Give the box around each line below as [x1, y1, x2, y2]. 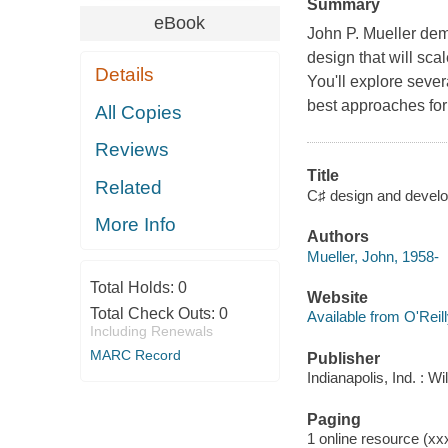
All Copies [95, 101, 183, 123]
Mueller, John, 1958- [306, 247, 439, 265]
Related [95, 176, 163, 198]
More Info [95, 214, 177, 236]
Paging [306, 410, 361, 428]
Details [95, 64, 155, 86]
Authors [306, 228, 369, 246]
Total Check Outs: [89, 304, 219, 322]
